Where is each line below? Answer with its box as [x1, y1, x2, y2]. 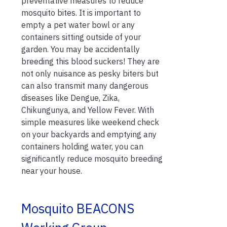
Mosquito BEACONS [21, 200, 134, 217]
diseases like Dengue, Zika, [21, 92, 120, 103]
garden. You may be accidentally [21, 44, 140, 54]
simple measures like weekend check [21, 117, 159, 127]
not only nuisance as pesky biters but [21, 68, 159, 79]
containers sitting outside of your [21, 31, 141, 42]
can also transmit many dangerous [21, 80, 148, 91]
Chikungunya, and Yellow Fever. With [21, 104, 154, 115]
